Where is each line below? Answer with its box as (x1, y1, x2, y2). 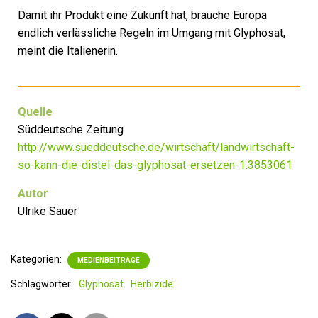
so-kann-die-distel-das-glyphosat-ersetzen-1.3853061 (18, 158, 292, 172)
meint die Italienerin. (18, 44, 118, 57)
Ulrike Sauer (18, 204, 77, 218)
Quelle (18, 105, 53, 119)
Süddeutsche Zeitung (18, 123, 124, 136)
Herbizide (131, 278, 173, 290)
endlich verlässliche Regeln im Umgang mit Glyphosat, (18, 26, 285, 40)
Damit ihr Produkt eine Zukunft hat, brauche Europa (18, 9, 267, 22)
